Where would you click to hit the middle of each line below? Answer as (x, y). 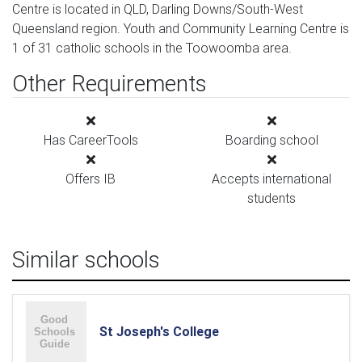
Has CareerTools (90, 140)
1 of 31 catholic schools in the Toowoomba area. (152, 48)
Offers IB (90, 179)
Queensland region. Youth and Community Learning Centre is (181, 28)
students (271, 198)
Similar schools (86, 259)
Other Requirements (109, 83)
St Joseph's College (159, 331)
